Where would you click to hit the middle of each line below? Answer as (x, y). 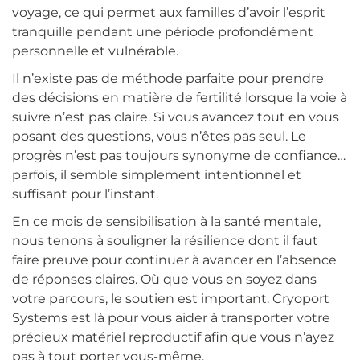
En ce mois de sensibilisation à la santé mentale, (166, 221)
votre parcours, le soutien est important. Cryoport (171, 298)
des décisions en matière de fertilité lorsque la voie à (180, 97)
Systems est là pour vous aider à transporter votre (171, 317)
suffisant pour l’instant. (85, 194)
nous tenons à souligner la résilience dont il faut (165, 240)
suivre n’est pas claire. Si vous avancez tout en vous (176, 117)
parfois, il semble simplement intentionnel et (157, 174)
